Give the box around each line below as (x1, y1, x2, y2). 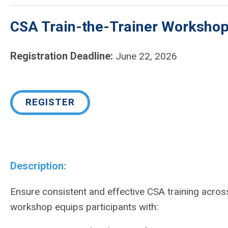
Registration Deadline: (10, 50, 113, 62)
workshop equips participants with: (10, 201, 161, 213)
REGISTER (25, 96, 75, 108)
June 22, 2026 (116, 50, 177, 62)
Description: (10, 160, 66, 172)
